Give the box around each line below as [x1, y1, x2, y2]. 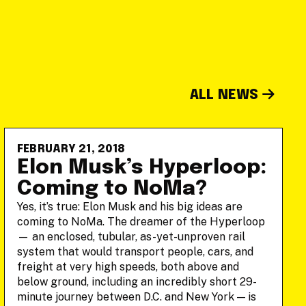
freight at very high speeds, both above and [16, 260, 239, 273]
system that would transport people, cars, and [16, 245, 253, 258]
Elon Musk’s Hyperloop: [16, 157, 266, 178]
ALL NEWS [189, 88, 262, 102]
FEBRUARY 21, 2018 [16, 143, 126, 155]
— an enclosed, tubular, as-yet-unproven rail [16, 230, 245, 243]
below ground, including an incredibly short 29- [16, 275, 257, 288]
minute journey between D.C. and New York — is [16, 290, 256, 303]
